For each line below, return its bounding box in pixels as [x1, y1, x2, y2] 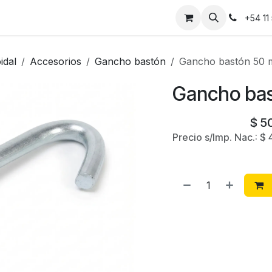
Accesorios [30, 55, 81, 67]
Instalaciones [5, 12, 66, 24]
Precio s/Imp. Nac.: [172, 131, 260, 143]
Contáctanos [75, 12, 134, 24]
